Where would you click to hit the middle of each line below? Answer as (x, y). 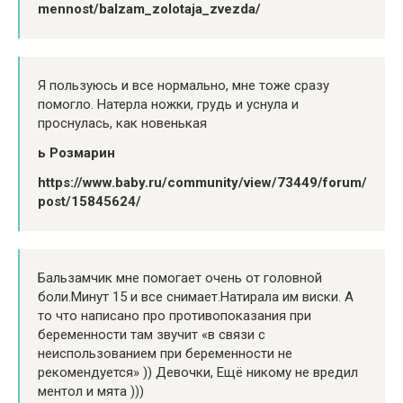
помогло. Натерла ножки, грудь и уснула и (168, 105)
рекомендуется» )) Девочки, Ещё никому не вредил (198, 373)
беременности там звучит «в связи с (152, 335)
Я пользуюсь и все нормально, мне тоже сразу (184, 86)
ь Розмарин (76, 153)
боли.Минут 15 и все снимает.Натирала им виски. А (196, 297)
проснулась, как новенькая (122, 124)
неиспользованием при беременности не (165, 354)
